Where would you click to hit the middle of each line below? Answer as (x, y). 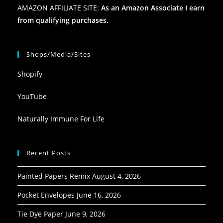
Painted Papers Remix (54, 176)
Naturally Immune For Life (61, 119)
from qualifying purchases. (63, 20)
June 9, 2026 (85, 214)
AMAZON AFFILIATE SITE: (59, 8)
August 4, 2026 (116, 176)
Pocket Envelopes (46, 195)
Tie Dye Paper (40, 214)
